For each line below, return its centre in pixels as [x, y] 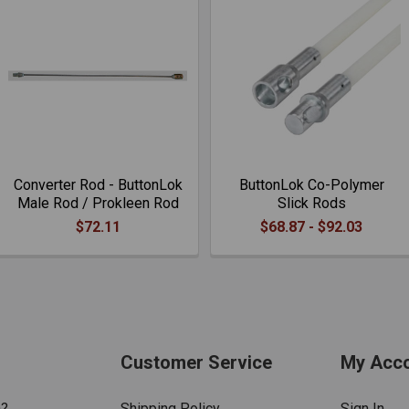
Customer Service [196, 362]
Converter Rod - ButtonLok [98, 185]
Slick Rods [311, 203]
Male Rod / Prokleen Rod [98, 203]
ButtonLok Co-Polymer [311, 185]
